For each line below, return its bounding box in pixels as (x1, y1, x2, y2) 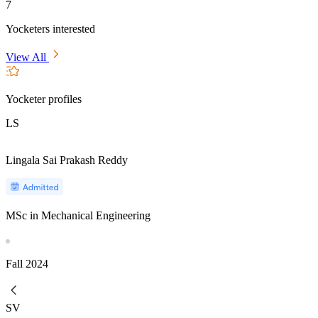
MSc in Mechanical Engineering (6, 209, 150, 221)
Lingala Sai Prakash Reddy (6, 153, 128, 166)
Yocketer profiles (6, 92, 82, 105)
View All (6, 50, 49, 63)
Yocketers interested (6, 22, 95, 35)
